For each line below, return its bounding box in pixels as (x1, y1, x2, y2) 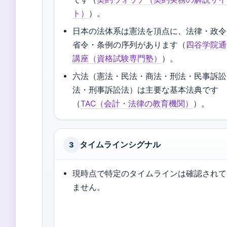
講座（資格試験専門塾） (72, 54, 162, 63)
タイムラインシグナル (80, 140, 161, 149)
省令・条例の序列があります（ (72, 40, 186, 50)
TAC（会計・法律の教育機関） (81, 99, 194, 108)
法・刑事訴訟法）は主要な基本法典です (72, 85, 219, 95)
